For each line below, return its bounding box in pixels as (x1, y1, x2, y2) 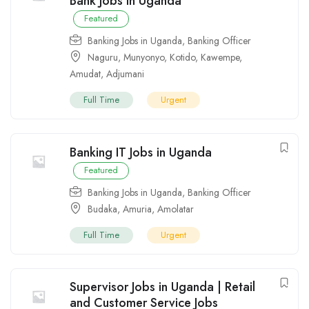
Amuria (123, 202, 152, 217)
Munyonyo (123, 50, 164, 65)
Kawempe (201, 50, 239, 65)
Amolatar (157, 202, 194, 217)
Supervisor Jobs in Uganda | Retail (70, 278, 255, 297)
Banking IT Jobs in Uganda (70, 143, 212, 162)
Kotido (170, 50, 195, 65)
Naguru (88, 50, 118, 65)
